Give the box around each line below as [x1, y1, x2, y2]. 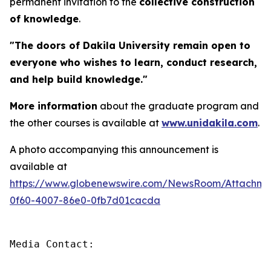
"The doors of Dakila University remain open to [10, 39, 250, 51]
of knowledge [10, 12, 79, 25]
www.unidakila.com [162, 116, 258, 129]
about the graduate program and [97, 99, 259, 112]
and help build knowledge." [10, 73, 148, 85]
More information [10, 99, 97, 112]
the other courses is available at [10, 116, 162, 129]
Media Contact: [10, 238, 94, 250]
